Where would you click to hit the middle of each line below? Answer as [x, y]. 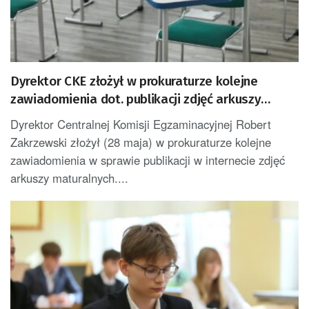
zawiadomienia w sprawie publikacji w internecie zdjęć [148, 160]
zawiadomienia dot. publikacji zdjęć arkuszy [136, 99]
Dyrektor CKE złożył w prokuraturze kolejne [134, 81]
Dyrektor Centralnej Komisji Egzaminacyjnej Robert [141, 124]
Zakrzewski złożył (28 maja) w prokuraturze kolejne [141, 142]
